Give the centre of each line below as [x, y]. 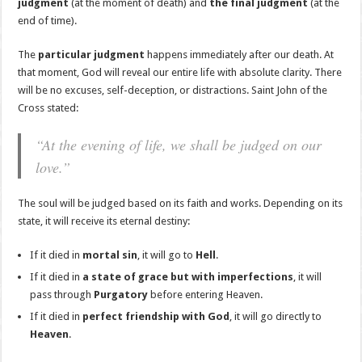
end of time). [48, 21]
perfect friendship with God [156, 317]
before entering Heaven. [206, 295]
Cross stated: [48, 108]
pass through [62, 295]
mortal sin [110, 255]
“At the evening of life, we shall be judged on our [179, 145]
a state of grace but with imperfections [188, 277]
